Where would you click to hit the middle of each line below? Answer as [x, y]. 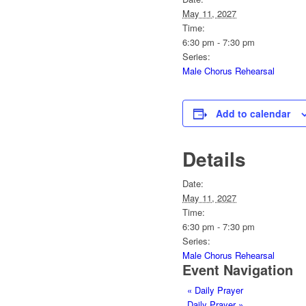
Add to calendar [253, 114]
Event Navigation [238, 270]
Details [214, 159]
